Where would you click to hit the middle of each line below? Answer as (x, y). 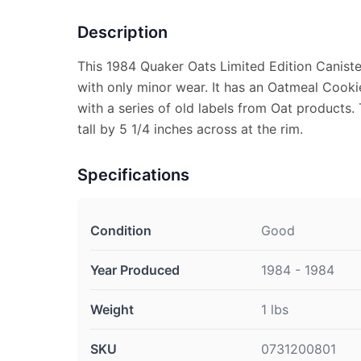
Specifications (133, 175)
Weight (112, 309)
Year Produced (135, 270)
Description (122, 32)
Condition (121, 230)
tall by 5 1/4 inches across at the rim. (190, 129)
